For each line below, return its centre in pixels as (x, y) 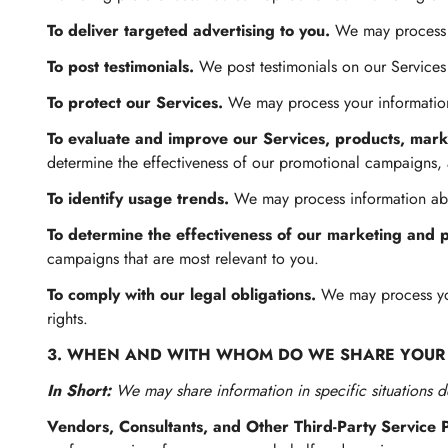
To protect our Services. (135, 102)
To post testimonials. (120, 66)
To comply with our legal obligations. (181, 294)
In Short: (79, 390)
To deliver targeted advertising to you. (191, 30)
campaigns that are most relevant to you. (183, 258)
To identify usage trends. (138, 198)
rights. (67, 318)
